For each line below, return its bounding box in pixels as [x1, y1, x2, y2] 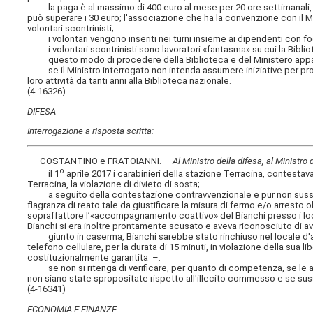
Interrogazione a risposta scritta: [27, 125, 154, 136]
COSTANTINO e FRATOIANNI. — [27, 156, 173, 167]
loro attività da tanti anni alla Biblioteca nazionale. [27, 75, 232, 87]
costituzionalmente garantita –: [27, 252, 161, 263]
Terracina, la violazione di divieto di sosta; [27, 179, 201, 190]
